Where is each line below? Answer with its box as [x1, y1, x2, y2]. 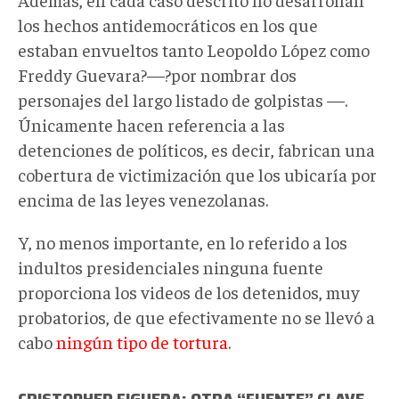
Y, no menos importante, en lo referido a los [18, 230, 347, 253]
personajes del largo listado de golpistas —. [18, 87, 347, 110]
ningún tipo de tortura [56, 330, 228, 353]
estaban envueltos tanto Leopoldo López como [18, 37, 370, 61]
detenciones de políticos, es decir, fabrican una [18, 137, 375, 160]
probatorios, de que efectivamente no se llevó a [18, 305, 375, 328]
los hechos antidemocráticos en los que [18, 12, 318, 36]
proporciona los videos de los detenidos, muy [18, 280, 360, 303]
